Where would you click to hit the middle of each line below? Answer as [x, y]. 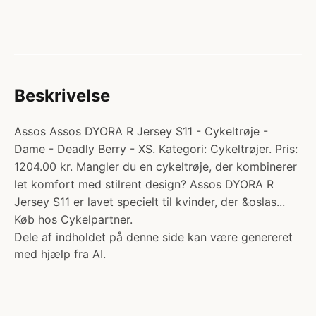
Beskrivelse [62, 96]
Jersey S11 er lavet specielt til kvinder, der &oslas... [150, 202]
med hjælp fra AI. [60, 254]
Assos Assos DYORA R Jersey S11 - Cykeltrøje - [141, 131]
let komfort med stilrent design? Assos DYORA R [144, 184]
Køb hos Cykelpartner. [73, 219]
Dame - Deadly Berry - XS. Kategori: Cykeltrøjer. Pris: [156, 149]
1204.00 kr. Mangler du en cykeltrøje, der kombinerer [156, 166]
